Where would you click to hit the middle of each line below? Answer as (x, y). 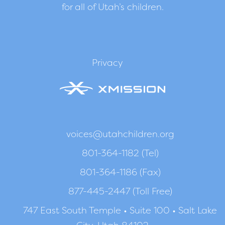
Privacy (107, 62)
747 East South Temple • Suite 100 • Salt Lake (120, 210)
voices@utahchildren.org (120, 134)
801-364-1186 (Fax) (120, 172)
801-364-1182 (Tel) (120, 153)
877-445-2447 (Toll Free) (120, 191)
